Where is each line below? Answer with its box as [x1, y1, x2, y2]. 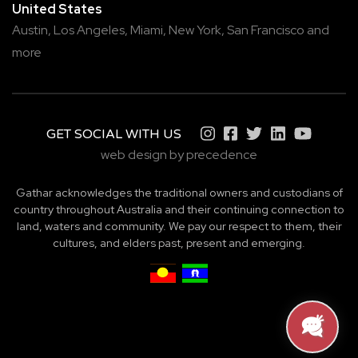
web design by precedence [101, 146, 257, 163]
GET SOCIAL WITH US [46, 125, 181, 142]
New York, [169, 22, 225, 38]
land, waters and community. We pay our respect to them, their [16, 218, 342, 233]
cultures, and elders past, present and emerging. [53, 235, 305, 250]
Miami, [130, 22, 166, 38]
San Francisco [227, 22, 304, 38]
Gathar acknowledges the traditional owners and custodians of [15, 185, 343, 200]
